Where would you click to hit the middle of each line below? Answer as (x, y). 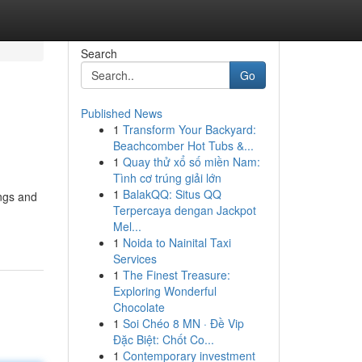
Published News (121, 113)
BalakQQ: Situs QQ (172, 194)
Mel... (127, 226)
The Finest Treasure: (176, 275)
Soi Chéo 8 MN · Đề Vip (183, 323)
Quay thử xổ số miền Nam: (191, 162)
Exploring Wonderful (164, 291)
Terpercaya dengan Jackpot (184, 210)
